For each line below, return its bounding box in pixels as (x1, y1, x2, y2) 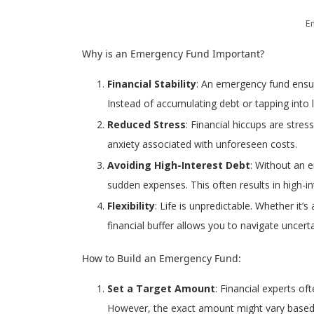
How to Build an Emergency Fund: (82, 252, 241, 266)
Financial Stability (107, 77, 196, 91)
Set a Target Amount (107, 282, 215, 296)
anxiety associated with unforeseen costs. (107, 137, 297, 151)
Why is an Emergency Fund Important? (82, 47, 264, 61)
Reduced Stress (107, 118, 186, 132)
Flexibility (107, 199, 155, 213)
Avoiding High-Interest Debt (107, 158, 250, 172)
